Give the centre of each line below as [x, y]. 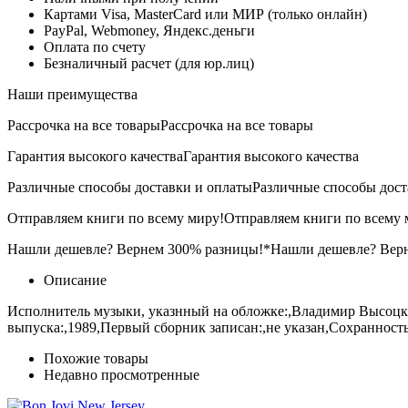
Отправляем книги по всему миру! [116, 218]
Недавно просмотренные [122, 374]
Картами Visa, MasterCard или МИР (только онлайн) [205, 14]
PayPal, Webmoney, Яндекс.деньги [149, 30]
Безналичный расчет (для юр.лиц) [149, 63]
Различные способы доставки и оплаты [130, 187]
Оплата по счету [95, 46]
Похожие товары [96, 358]
